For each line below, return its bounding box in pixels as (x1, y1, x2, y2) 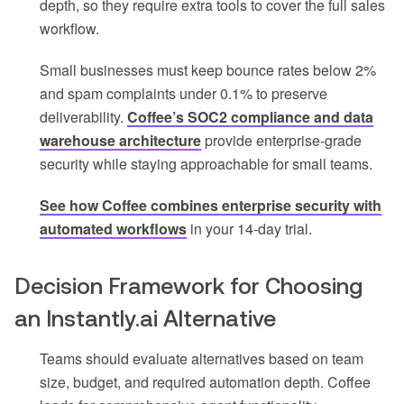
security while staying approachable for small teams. (40, 153, 372, 175)
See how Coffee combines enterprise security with (40, 195, 381, 216)
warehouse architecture (40, 130, 201, 151)
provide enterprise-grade (201, 130, 362, 151)
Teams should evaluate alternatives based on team (40, 348, 363, 370)
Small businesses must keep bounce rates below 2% (40, 60, 376, 81)
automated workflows (40, 218, 187, 240)
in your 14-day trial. (187, 218, 312, 240)
